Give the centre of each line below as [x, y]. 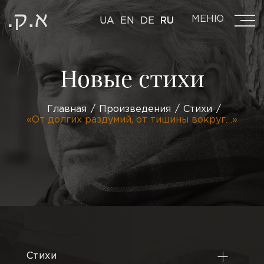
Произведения [135, 109]
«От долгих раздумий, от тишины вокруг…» [132, 120]
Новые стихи [132, 77]
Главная [67, 109]
